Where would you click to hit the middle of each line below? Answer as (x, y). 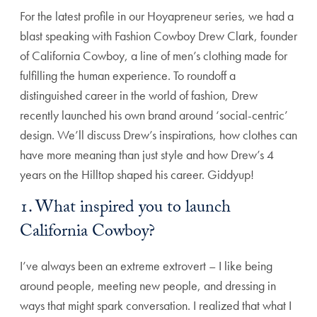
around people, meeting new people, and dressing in (148, 286)
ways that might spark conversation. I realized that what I (156, 305)
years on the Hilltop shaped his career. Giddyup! (137, 174)
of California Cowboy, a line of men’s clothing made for (154, 56)
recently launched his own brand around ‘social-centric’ (154, 115)
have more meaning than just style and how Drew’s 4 (147, 155)
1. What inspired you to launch (125, 209)
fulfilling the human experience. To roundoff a (128, 75)
